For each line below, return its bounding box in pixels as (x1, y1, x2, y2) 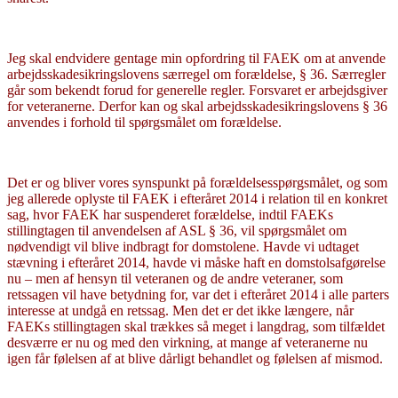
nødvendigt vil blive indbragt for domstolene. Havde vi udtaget (7, 238, 359, 254)
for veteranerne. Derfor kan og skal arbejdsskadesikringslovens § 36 (7, 98, 387, 114)
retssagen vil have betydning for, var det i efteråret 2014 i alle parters (7, 286, 389, 302)
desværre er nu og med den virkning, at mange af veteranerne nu (7, 334, 368, 350)
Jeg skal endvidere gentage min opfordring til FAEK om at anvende (7, 50, 386, 66)
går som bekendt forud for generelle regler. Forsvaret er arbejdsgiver (7, 82, 387, 98)
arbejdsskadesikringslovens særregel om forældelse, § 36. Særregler (7, 66, 386, 82)
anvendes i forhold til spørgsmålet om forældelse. (7, 114, 282, 130)
